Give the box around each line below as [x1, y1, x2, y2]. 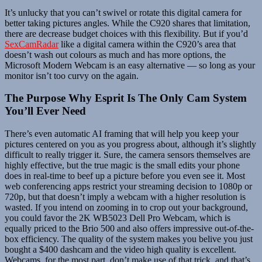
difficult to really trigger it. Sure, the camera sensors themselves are [5, 150, 250, 160]
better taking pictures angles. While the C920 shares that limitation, [5, 18, 250, 28]
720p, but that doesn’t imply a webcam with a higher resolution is [5, 192, 246, 202]
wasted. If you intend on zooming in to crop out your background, [5, 202, 248, 213]
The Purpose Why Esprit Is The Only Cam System [5, 92, 247, 105]
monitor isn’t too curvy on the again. [5, 70, 139, 81]
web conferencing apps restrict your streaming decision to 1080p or [5, 181, 252, 192]
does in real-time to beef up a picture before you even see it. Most [5, 171, 245, 181]
